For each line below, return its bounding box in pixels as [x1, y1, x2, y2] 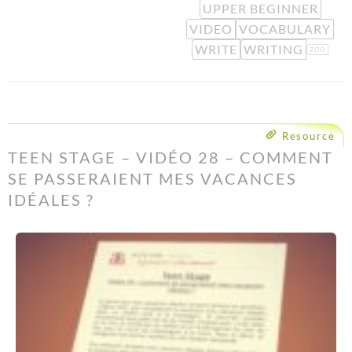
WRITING [244, 42, 303, 57]
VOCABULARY [239, 21, 331, 36]
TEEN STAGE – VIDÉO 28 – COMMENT [8, 148, 333, 167]
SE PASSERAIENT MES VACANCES [8, 169, 297, 188]
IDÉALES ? [8, 190, 94, 209]
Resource [281, 130, 335, 142]
